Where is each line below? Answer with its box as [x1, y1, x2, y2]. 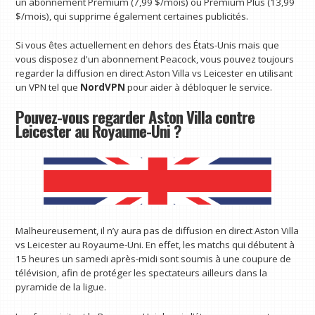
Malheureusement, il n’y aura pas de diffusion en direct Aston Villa [15, 224, 300, 238]
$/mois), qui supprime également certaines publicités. [15, 9, 249, 22]
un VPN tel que [15, 81, 81, 94]
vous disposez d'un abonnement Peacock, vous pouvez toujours [15, 53, 295, 66]
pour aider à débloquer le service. [125, 81, 273, 94]
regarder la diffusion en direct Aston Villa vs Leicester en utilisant [15, 67, 293, 80]
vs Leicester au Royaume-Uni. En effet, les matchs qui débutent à [15, 238, 295, 252]
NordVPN [80, 81, 126, 94]
